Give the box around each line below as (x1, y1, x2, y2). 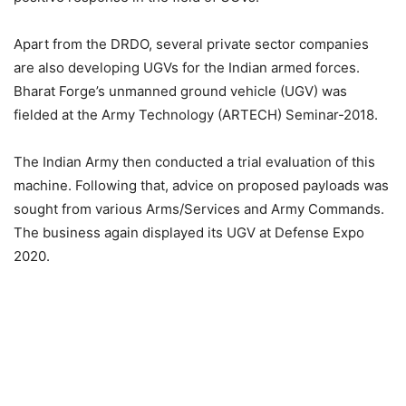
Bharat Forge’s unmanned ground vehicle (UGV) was (14, 82, 347, 100)
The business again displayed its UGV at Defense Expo (14, 224, 364, 241)
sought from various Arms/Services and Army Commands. (14, 200, 384, 217)
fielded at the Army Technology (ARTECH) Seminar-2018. (14, 106, 378, 123)
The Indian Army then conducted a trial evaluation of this (14, 153, 375, 170)
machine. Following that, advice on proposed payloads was (14, 177, 389, 194)
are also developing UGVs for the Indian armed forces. (14, 59, 360, 76)
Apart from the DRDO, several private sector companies (14, 35, 369, 53)
